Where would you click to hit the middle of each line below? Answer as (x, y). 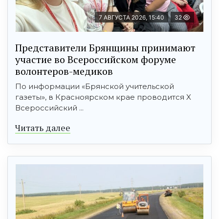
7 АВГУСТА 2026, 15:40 (131, 17)
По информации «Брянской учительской (95, 86)
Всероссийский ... (49, 108)
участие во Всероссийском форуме (96, 59)
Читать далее (43, 127)
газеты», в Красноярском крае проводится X (103, 97)
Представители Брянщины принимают (105, 47)
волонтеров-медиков (64, 71)
